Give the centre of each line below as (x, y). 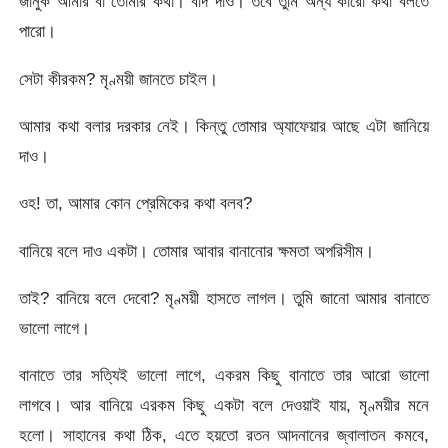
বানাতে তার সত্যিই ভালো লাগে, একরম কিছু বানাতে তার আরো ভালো (224, 375)
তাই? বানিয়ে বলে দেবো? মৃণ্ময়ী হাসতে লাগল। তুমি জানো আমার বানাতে (224, 298)
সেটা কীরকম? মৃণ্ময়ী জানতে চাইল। (119, 78)
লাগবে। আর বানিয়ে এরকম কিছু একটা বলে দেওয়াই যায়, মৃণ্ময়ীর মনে (224, 405)
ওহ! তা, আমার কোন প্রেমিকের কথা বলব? (136, 203)
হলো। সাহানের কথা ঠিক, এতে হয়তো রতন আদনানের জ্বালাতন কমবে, (224, 435)
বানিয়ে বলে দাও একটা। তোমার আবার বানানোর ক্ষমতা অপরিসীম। (197, 250)
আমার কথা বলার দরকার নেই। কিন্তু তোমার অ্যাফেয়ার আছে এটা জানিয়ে (224, 126)
